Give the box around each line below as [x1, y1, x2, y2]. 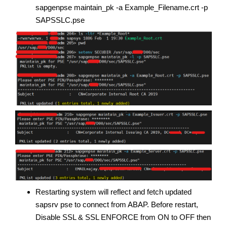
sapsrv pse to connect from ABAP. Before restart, [35, 200, 198, 209]
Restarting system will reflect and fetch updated [35, 187, 192, 196]
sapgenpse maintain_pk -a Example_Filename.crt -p [35, 3, 208, 12]
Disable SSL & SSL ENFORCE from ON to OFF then [35, 212, 211, 221]
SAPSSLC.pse [35, 15, 85, 24]
